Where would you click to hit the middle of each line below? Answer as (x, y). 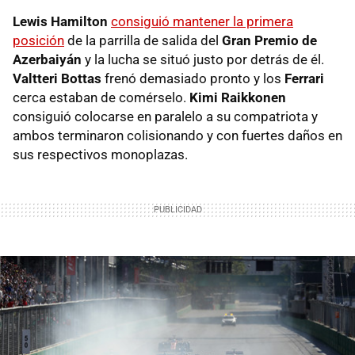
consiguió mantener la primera (202, 21)
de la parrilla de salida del (143, 40)
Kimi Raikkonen (238, 97)
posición (38, 40)
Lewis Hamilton (60, 21)
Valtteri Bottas (57, 78)
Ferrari (304, 78)
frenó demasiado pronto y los (193, 78)
